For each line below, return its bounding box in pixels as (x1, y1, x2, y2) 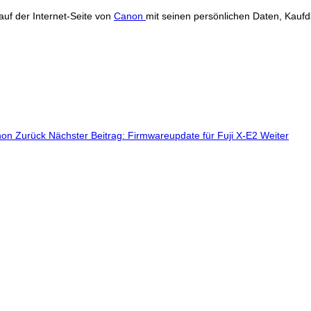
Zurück (15, 130, 46, 142)
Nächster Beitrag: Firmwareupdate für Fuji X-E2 (49, 130, 260, 142)
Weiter (260, 130, 289, 142)
